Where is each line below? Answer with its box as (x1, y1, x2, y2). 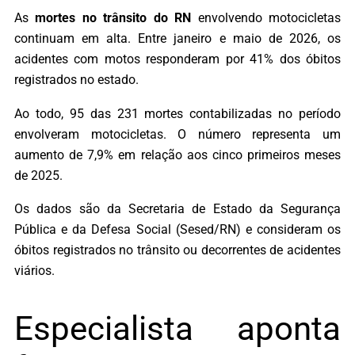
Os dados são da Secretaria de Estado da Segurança (14, 201, 341, 216)
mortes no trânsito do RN (35, 10, 192, 26)
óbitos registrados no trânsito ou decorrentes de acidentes (14, 242, 341, 258)
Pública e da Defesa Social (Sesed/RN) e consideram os (14, 222, 341, 237)
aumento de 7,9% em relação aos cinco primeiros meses (14, 147, 341, 162)
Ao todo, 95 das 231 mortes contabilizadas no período (14, 105, 341, 121)
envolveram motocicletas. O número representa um (14, 126, 341, 142)
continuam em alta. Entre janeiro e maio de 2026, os (14, 31, 341, 47)
